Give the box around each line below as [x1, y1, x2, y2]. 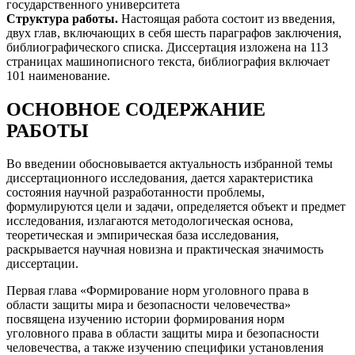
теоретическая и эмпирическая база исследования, [6, 228, 279, 242]
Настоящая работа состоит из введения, [118, 11, 335, 25]
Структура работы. [6, 11, 118, 25]
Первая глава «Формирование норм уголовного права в [6, 284, 309, 298]
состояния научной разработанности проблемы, [6, 185, 265, 200]
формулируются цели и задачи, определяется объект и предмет [6, 200, 345, 214]
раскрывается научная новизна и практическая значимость [6, 242, 323, 257]
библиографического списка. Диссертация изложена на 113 [6, 40, 328, 54]
